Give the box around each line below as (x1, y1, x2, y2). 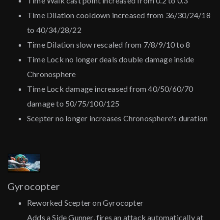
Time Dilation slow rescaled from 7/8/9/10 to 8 (27, 40, 191, 50)
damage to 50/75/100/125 (27, 99, 120, 109)
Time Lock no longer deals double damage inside (27, 55, 194, 64)
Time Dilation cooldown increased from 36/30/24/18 (27, 10, 211, 20)
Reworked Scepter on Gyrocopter (27, 198, 143, 208)
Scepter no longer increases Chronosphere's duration (27, 113, 208, 123)
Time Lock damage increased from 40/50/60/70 (27, 84, 193, 94)
